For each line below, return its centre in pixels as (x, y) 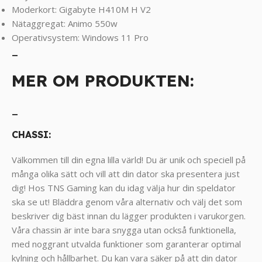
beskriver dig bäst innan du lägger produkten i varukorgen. (129, 216)
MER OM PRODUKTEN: (103, 81)
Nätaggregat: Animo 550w (65, 24)
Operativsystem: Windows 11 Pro (80, 38)
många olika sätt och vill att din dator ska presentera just (126, 174)
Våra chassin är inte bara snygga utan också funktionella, (124, 230)
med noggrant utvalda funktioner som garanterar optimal (126, 244)
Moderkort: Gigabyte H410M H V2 (81, 10)
